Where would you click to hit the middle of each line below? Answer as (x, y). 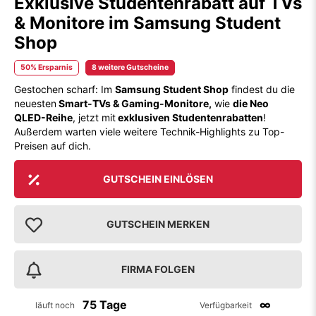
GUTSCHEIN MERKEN (158, 224)
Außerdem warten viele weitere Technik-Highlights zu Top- (149, 131)
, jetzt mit (94, 117)
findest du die (262, 89)
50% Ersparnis (47, 67)
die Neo (251, 103)
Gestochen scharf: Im (65, 89)
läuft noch (55, 305)
